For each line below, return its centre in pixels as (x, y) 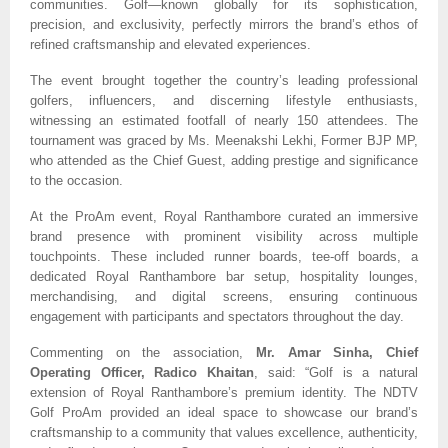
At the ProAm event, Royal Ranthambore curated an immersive (224, 217)
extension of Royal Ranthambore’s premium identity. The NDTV (224, 393)
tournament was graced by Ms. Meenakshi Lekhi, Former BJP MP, (224, 141)
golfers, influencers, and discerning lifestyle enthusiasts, (224, 101)
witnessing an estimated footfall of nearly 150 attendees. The (224, 121)
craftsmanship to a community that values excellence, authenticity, (224, 433)
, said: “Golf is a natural (335, 373)
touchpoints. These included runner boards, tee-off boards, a (224, 257)
